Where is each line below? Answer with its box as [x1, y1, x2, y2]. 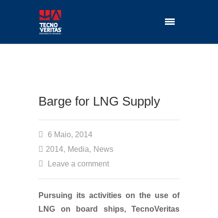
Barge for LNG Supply [38, 94, 160, 109]
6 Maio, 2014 [46, 130, 92, 139]
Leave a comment [48, 160, 109, 168]
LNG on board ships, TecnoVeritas [38, 205, 180, 213]
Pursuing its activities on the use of [38, 191, 180, 200]
